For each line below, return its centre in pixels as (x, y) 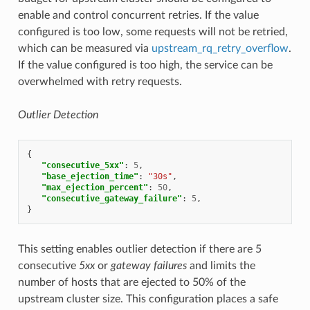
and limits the (221, 265)
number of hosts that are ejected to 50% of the (131, 282)
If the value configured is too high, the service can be (145, 65)
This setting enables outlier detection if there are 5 (139, 249)
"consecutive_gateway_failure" (111, 198)
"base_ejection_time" (90, 176)
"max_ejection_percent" (94, 187)
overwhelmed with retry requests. (100, 81)
